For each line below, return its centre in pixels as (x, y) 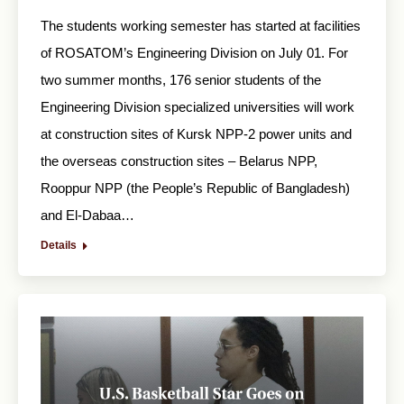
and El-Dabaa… (87, 215)
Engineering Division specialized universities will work (197, 106)
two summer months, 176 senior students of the (181, 79)
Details (59, 245)
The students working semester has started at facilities (201, 25)
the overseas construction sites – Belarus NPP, (179, 161)
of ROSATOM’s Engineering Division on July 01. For (194, 52)
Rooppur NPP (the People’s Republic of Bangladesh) (195, 188)
